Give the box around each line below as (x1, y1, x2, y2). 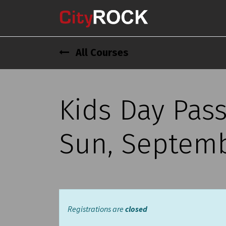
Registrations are (68, 204, 125, 214)
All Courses (73, 46, 129, 59)
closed (125, 204, 147, 214)
